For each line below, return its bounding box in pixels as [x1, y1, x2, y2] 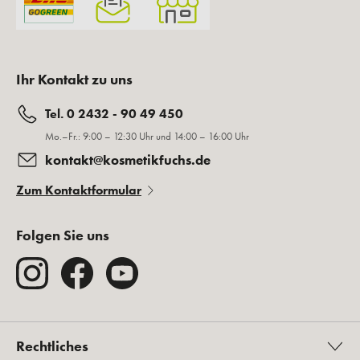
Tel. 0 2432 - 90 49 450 [45, 105, 183, 122]
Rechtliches [16, 337, 88, 355]
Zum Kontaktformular [16, 182, 141, 198]
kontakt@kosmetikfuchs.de [45, 150, 211, 169]
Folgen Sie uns [16, 226, 109, 244]
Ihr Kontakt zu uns [16, 70, 133, 88]
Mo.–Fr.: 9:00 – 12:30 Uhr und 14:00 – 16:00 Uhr [45, 129, 249, 143]
